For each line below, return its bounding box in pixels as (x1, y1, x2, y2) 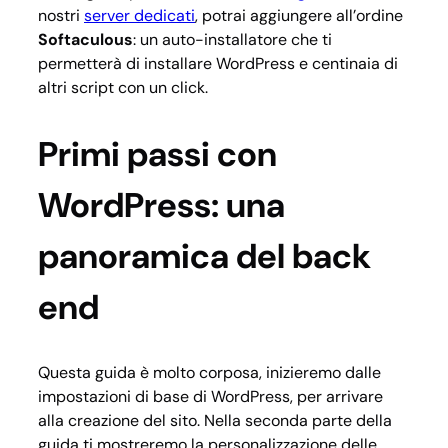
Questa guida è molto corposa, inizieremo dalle (38, 361, 381, 383)
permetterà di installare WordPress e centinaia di (38, 53, 398, 75)
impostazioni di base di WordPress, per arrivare (38, 385, 383, 407)
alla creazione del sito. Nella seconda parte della (38, 409, 392, 431)
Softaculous (38, 29, 133, 51)
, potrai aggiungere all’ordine (195, 5, 403, 27)
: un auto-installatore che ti (133, 29, 332, 51)
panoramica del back (38, 233, 371, 279)
